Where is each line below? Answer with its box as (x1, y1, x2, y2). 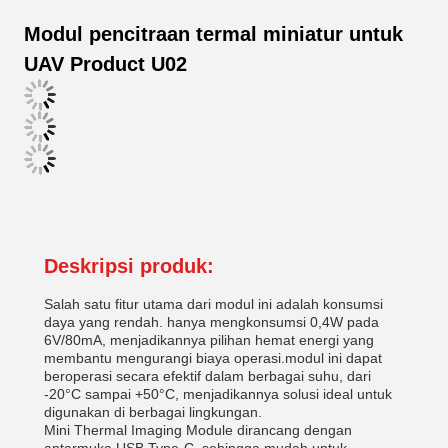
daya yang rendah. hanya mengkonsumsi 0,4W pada (44, 314, 379, 330)
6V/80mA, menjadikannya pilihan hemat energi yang (44, 332, 374, 348)
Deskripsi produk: (44, 255, 214, 277)
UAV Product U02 (24, 53, 187, 75)
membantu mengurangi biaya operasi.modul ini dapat (44, 350, 382, 366)
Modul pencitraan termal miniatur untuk (24, 23, 403, 45)
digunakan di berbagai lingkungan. (44, 404, 262, 420)
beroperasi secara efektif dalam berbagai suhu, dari (44, 368, 371, 384)
